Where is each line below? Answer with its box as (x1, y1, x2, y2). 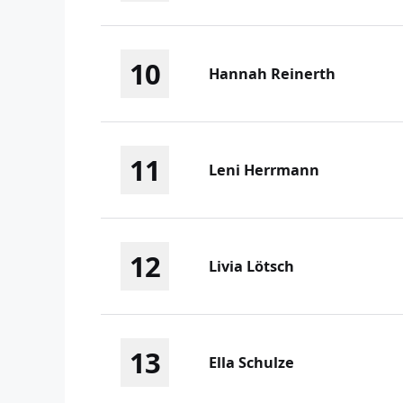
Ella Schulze (209, 353, 294, 373)
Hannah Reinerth (209, 64, 336, 85)
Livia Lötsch (209, 256, 294, 277)
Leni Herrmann (209, 160, 319, 181)
